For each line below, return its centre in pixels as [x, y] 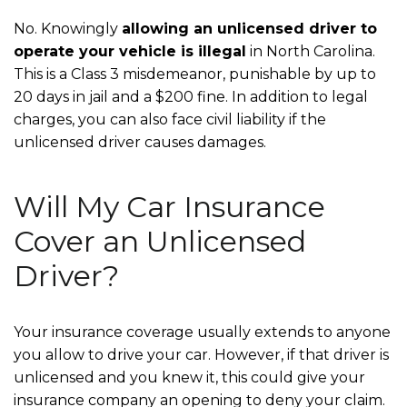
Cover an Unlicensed [160, 241]
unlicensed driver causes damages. [140, 142]
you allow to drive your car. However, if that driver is [201, 354]
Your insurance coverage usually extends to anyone [202, 332]
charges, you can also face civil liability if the [170, 119]
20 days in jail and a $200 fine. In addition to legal [191, 96]
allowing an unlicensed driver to [249, 28]
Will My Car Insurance [169, 206]
